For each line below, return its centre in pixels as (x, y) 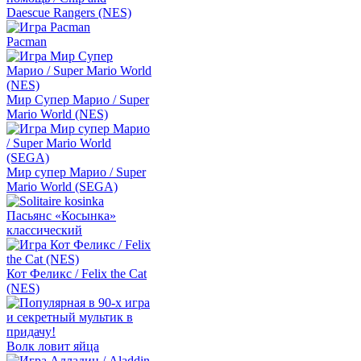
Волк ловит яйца (53, 346)
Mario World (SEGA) (62, 187)
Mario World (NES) (57, 114)
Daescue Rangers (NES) (69, 12)
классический (44, 230)
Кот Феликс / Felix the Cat (77, 274)
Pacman (27, 41)
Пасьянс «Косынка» (61, 216)
